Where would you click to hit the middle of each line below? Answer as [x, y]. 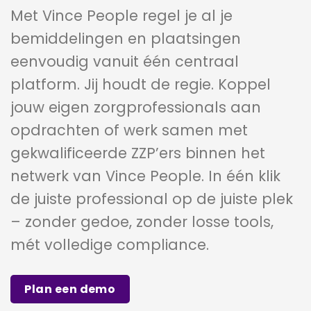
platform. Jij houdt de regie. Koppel [141, 84]
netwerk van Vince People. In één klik [145, 176]
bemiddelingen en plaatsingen [126, 38]
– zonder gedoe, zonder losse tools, [142, 221]
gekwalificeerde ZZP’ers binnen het [138, 153]
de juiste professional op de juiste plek [152, 199]
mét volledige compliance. [110, 244]
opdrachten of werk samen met [129, 130]
